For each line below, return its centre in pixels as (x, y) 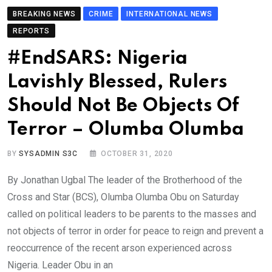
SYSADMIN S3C (49, 154)
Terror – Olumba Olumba (126, 130)
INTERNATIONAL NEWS (169, 14)
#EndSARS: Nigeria (97, 59)
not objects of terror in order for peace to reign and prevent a (135, 231)
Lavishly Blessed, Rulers (117, 83)
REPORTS (31, 31)
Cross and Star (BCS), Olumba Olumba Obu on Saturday (123, 197)
